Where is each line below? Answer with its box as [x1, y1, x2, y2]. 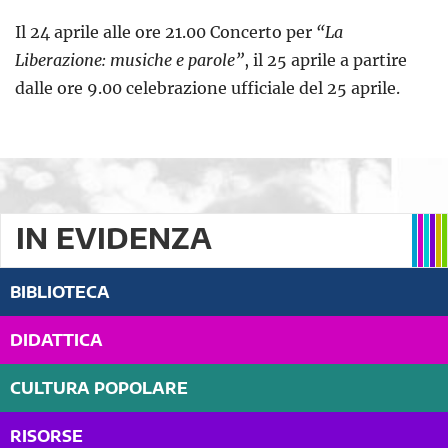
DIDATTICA [10, 330, 103, 351]
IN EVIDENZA [16, 220, 212, 256]
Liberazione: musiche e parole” [15, 50, 244, 71]
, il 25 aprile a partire [244, 50, 407, 71]
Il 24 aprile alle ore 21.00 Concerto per [15, 22, 316, 43]
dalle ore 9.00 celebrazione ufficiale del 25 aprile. [15, 78, 400, 99]
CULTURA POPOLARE [10, 378, 188, 399]
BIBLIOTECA [10, 282, 110, 303]
